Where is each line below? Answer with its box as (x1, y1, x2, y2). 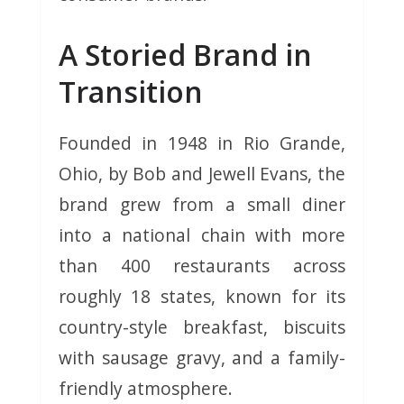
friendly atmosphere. (58, 375, 233, 400)
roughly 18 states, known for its (58, 283, 346, 308)
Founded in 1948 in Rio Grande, (58, 130, 346, 155)
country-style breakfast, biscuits (58, 314, 346, 339)
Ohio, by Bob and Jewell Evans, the (58, 161, 346, 186)
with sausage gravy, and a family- (58, 344, 346, 370)
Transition (58, 71, 203, 111)
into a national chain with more (58, 222, 346, 247)
